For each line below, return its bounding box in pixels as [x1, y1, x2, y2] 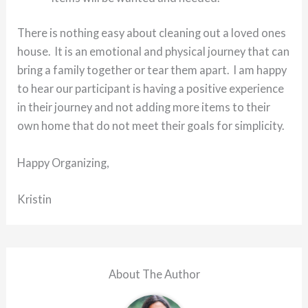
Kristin [17, 192, 52, 206]
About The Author [108, 267, 200, 280]
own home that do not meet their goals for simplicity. [17, 119, 285, 133]
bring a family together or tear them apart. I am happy [17, 63, 287, 77]
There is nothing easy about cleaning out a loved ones [17, 26, 287, 40]
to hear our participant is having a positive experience [17, 82, 285, 96]
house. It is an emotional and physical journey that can [17, 45, 290, 58]
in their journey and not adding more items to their [17, 100, 271, 114]
